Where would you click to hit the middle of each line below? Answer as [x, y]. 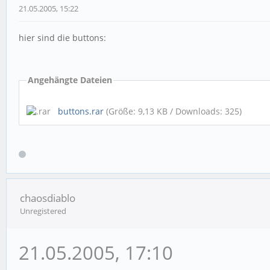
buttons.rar [81, 111]
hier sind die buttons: [62, 38]
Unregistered [43, 211]
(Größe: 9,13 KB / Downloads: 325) [173, 111]
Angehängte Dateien [70, 80]
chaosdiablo [48, 198]
